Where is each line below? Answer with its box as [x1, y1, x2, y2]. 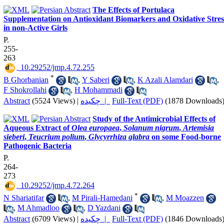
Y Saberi [82, 75, 109, 84]
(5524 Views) [32, 96, 75, 105]
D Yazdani [87, 203, 120, 212]
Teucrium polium [28, 132, 84, 141]
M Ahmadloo [17, 203, 59, 212]
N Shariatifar [3, 193, 44, 202]
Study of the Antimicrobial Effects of [92, 114, 215, 123]
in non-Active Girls [3, 23, 67, 32]
